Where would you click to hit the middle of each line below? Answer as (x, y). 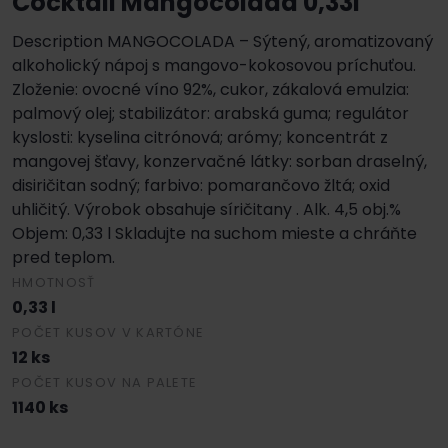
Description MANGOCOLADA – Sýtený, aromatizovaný (222, 41)
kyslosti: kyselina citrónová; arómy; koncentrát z (200, 137)
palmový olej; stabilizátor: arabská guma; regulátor (210, 113)
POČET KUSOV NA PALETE (105, 382)
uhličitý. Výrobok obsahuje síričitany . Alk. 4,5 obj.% (206, 209)
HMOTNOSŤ (54, 282)
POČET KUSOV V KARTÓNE (108, 332)
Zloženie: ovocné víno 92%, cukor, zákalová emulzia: (210, 89)
